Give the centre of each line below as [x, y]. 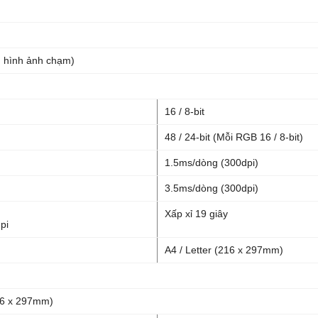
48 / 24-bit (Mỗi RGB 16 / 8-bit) [234, 137]
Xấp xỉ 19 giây [196, 214]
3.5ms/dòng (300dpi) [212, 188]
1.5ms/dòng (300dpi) [212, 163]
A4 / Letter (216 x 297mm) [224, 250]
